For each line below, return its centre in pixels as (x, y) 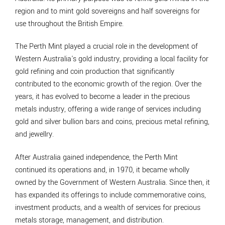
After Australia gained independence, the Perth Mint (96, 158)
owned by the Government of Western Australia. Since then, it (113, 183)
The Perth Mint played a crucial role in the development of (106, 47)
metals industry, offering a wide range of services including (108, 109)
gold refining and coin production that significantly (95, 72)
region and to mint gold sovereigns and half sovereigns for (107, 11)
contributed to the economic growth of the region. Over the (108, 84)
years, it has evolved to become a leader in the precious (102, 97)
